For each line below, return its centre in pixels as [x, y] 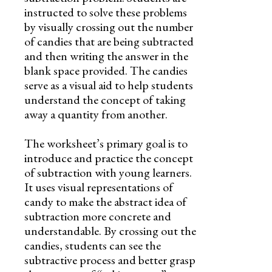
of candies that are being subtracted [109, 41]
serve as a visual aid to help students [109, 85]
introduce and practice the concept [109, 158]
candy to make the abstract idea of [105, 201]
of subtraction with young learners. [108, 172]
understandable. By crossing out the [110, 230]
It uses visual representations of [99, 187]
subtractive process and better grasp [110, 260]
